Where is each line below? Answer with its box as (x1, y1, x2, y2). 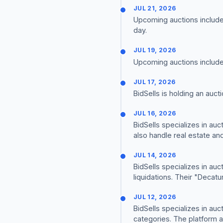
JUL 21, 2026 (133, 4, 176, 12)
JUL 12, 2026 (133, 193, 176, 201)
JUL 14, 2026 (133, 151, 176, 159)
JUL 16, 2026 (133, 109, 176, 117)
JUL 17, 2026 (133, 78, 176, 86)
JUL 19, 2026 (133, 46, 176, 54)
